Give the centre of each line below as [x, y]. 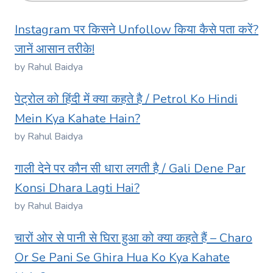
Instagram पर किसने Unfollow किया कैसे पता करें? [136, 30]
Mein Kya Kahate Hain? [77, 119]
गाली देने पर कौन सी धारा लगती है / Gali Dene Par [130, 169]
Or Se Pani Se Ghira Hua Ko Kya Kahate [122, 258]
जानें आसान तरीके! [55, 49]
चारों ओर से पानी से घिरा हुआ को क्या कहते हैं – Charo [133, 238]
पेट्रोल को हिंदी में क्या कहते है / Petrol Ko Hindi [126, 99]
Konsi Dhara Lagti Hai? [77, 188]
